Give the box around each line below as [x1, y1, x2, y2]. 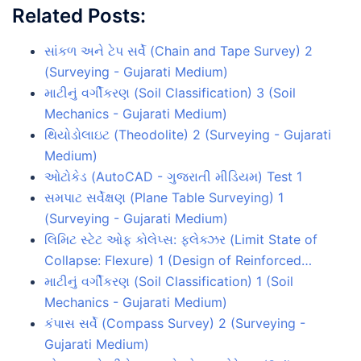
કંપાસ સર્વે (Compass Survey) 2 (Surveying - [44, 314, 305, 331]
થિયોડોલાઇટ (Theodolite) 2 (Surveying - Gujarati [44, 126, 331, 143]
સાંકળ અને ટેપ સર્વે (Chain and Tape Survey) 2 [44, 42, 313, 59]
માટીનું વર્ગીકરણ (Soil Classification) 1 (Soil [44, 272, 293, 289]
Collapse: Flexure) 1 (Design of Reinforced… [44, 251, 312, 268]
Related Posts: [12, 3, 146, 27]
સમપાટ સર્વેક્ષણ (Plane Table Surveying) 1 [44, 189, 284, 205]
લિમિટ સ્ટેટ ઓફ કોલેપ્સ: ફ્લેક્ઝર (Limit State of [44, 230, 317, 247]
